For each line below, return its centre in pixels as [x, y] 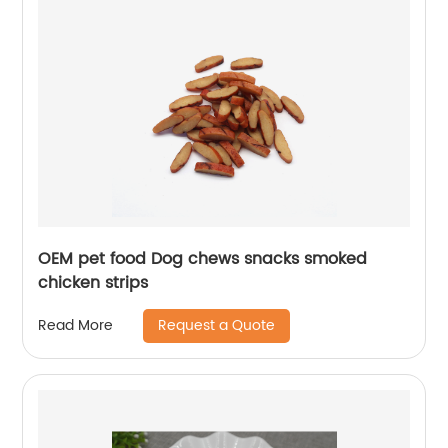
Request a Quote [217, 325]
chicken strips [93, 282]
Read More [76, 326]
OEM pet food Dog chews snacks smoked [203, 258]
